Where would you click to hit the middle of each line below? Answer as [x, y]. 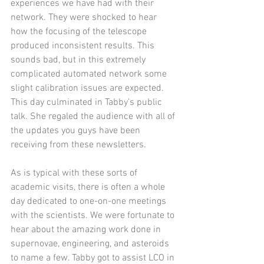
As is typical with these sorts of [75, 174]
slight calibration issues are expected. [88, 89]
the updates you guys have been [77, 131]
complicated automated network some [90, 75]
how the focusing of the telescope [80, 32]
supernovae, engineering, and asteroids [91, 244]
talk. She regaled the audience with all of [94, 117]
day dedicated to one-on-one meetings [90, 202]
